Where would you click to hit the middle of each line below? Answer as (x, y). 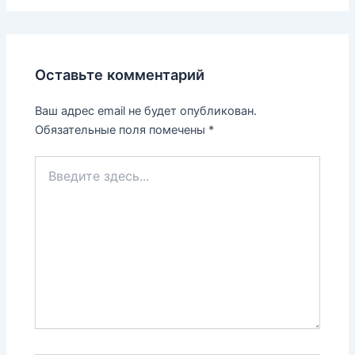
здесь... (55, 179)
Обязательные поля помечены (122, 130)
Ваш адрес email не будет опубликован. (146, 111)
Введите (57, 163)
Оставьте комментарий (120, 75)
